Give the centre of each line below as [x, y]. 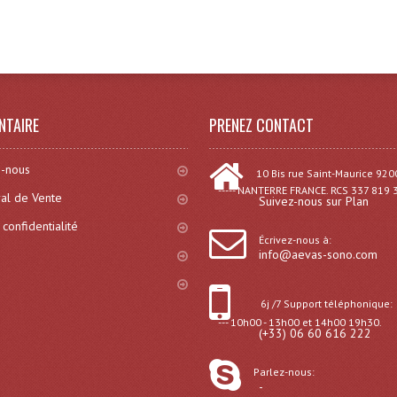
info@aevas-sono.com [319, 254]
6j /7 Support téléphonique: [327, 304]
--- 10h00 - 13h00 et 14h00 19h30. [300, 322]
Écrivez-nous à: [296, 240]
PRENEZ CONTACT [262, 125]
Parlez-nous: [284, 372]
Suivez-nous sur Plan [314, 201]
